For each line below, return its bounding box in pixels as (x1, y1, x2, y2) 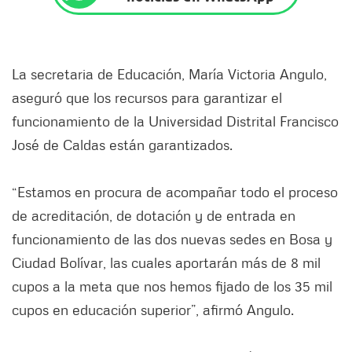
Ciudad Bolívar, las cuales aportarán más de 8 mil (12, 254, 321, 272)
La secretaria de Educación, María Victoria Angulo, (12, 65, 327, 83)
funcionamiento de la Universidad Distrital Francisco (12, 112, 339, 130)
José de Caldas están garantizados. (12, 136, 233, 154)
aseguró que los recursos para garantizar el (12, 89, 282, 107)
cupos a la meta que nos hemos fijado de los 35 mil (12, 277, 332, 295)
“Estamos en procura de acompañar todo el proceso (12, 183, 338, 201)
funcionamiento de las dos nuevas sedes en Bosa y (12, 230, 332, 248)
